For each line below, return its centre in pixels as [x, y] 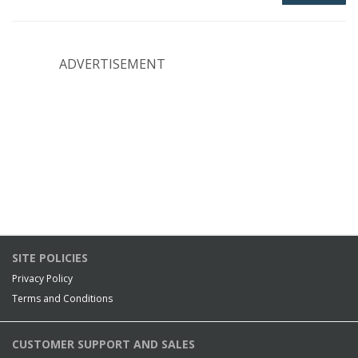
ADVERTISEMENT [112, 64]
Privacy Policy [42, 278]
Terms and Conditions [62, 298]
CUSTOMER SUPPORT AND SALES [103, 344]
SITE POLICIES [50, 258]
